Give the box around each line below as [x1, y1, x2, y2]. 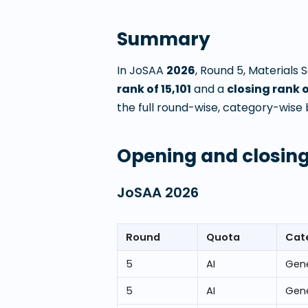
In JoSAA [117, 63, 166, 78]
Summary [117, 26, 210, 52]
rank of [117, 81, 161, 97]
